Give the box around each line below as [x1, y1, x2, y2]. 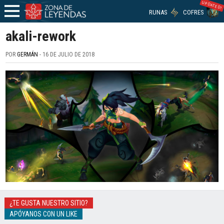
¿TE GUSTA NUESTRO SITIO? [9, 199, 88, 207]
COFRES [182, 8, 204, 16]
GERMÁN [17, 51, 38, 58]
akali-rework [5, 28, 76, 44]
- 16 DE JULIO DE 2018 [38, 51, 95, 58]
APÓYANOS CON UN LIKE [9, 210, 77, 218]
